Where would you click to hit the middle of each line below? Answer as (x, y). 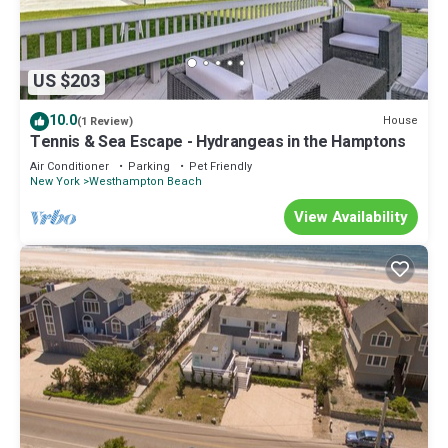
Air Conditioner (69, 166)
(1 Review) (105, 121)
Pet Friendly (220, 166)
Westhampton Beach (145, 181)
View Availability (351, 216)
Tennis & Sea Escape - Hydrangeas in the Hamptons (218, 141)
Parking (149, 166)
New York (55, 181)
